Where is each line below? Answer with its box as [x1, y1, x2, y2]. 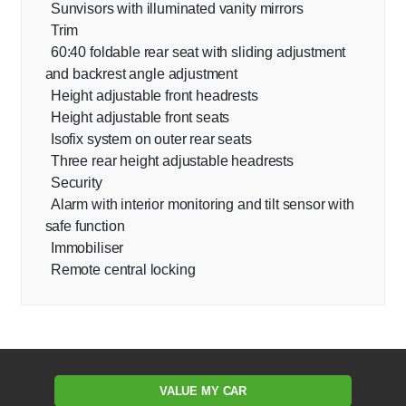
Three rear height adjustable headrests [50, 153, 294, 169]
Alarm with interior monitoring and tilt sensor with [50, 197, 354, 213]
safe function [44, 218, 125, 235]
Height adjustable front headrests [50, 88, 258, 104]
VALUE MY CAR [159, 383, 247, 398]
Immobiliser [50, 240, 124, 256]
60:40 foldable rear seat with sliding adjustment [50, 44, 346, 61]
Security [50, 175, 102, 191]
